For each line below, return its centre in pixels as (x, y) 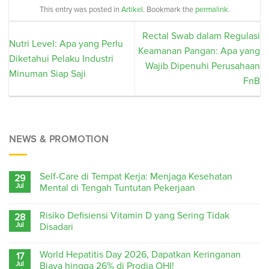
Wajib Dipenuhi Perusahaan (203, 66)
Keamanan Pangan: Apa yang (199, 51)
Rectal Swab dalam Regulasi (201, 36)
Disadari (56, 227)
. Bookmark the (169, 10)
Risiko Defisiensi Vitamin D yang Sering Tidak (134, 216)
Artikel (132, 10)
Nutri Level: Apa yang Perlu (66, 44)
